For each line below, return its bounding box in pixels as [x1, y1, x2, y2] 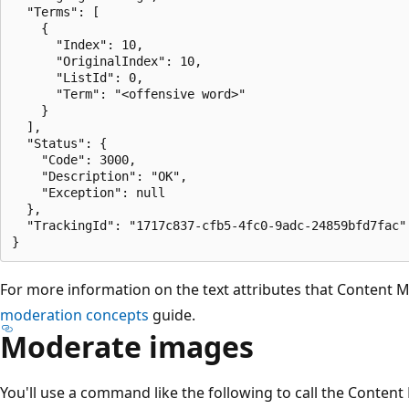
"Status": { [12, 135, 107, 151]
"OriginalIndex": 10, [12, 53, 202, 68]
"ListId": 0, [12, 69, 143, 85]
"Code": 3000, [12, 152, 136, 167]
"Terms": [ [12, 4, 100, 19]
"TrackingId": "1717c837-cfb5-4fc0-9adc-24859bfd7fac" [12, 217, 406, 233]
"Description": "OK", [12, 168, 187, 184]
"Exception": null [12, 184, 165, 200]
